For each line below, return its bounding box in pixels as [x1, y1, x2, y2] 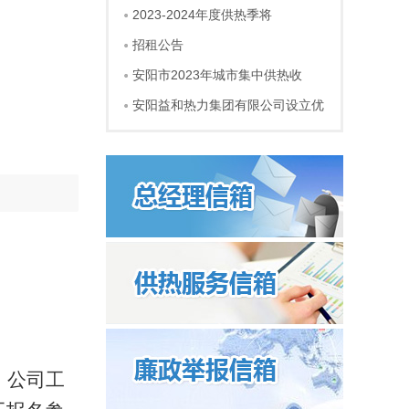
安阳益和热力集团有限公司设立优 [132, 98, 324, 112]
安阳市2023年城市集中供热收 [132, 68, 302, 82]
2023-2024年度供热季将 [132, 7, 272, 22]
